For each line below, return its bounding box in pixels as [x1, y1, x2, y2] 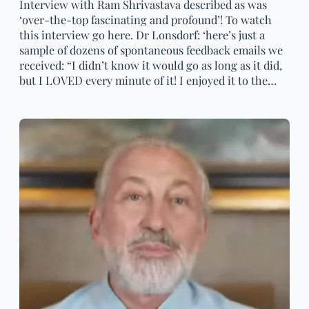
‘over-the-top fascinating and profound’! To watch [19, 12, 272, 28]
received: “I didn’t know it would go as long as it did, [19, 57, 282, 73]
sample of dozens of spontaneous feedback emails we [19, 42, 283, 58]
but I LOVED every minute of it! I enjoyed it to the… [19, 72, 277, 88]
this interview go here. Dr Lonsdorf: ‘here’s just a [19, 27, 265, 43]
